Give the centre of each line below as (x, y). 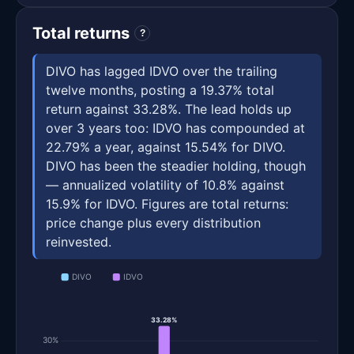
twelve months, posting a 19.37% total (160, 90)
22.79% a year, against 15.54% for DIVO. (166, 147)
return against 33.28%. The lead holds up (169, 109)
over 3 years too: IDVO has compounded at (175, 128)
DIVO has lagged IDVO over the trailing (162, 71)
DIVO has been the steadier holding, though (176, 166)
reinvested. (79, 241)
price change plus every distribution (153, 222)
